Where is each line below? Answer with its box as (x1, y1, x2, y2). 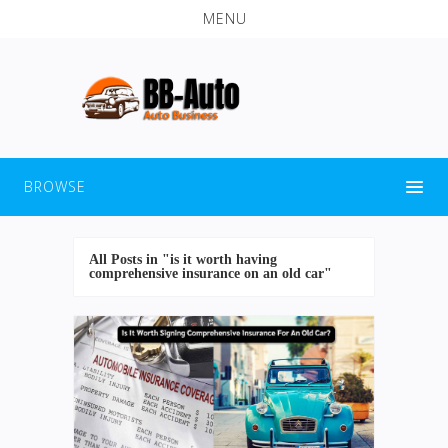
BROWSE (24, 176, 86, 196)
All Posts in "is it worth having (89, 251, 277, 267)
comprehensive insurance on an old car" (89, 265, 332, 281)
